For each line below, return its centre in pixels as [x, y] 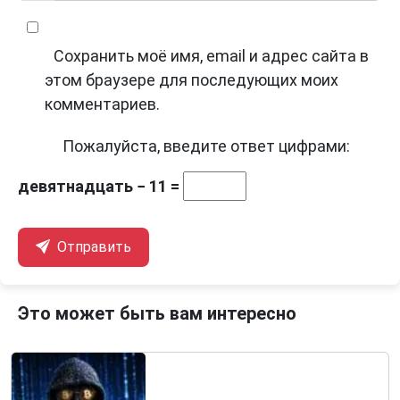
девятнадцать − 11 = [100, 187]
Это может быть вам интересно [157, 314]
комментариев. [102, 104]
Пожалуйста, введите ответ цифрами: [206, 146]
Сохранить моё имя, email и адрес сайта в [211, 56]
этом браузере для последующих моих [192, 80]
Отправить [92, 247]
